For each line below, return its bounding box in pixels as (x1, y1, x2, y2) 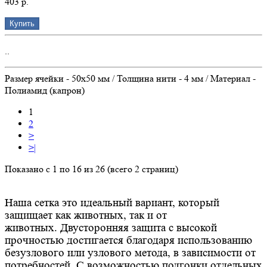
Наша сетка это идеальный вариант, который (5, 197, 219, 209)
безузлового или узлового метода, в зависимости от (5, 247, 256, 259)
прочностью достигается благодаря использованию (5, 234, 252, 247)
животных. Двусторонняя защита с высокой (5, 222, 217, 234)
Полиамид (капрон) (5, 85, 85, 96)
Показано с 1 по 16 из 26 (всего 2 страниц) (5, 163, 178, 175)
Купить (10, 19, 35, 28)
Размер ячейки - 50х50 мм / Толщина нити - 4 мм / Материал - (5, 73, 256, 84)
